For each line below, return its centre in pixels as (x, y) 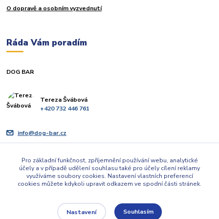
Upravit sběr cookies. (109, 202)
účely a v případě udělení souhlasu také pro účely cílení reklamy (109, 168)
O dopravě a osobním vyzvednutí (54, 8)
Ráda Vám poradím (47, 43)
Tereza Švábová (64, 100)
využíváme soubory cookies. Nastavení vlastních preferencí (109, 176)
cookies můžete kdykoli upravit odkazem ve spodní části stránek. (109, 184)
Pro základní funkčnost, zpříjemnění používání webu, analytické (109, 160)
